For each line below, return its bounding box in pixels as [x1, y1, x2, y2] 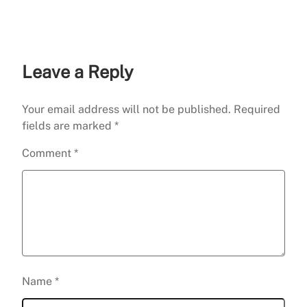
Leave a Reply [22, 62, 134, 83]
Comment [22, 147, 74, 160]
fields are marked [22, 119, 114, 133]
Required [234, 103, 280, 116]
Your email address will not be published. [22, 103, 231, 116]
